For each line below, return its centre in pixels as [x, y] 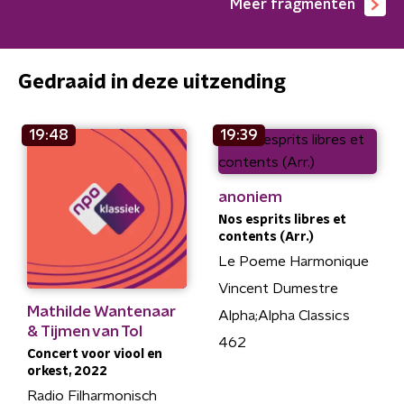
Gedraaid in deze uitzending [152, 82]
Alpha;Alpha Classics [284, 316]
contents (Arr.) [266, 237]
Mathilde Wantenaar [101, 311]
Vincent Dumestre [278, 289]
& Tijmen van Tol [85, 331]
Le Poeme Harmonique [293, 262]
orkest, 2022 [67, 371]
